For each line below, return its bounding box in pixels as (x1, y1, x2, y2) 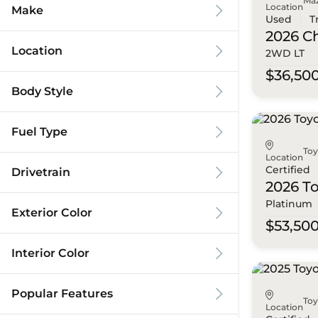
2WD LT (265, 47, 305, 60)
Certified (265, 163, 311, 176)
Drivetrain (11, 165, 70, 179)
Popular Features (11, 287, 113, 300)
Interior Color (11, 246, 89, 260)
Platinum (265, 197, 313, 210)
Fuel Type (11, 125, 67, 138)
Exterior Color (11, 206, 92, 219)
